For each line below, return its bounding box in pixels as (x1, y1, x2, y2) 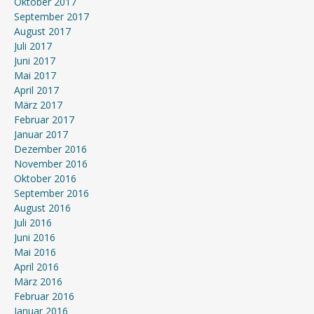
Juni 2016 (14, 231, 55, 244)
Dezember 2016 (14, 142, 87, 156)
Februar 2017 (14, 113, 74, 126)
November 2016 (14, 157, 88, 170)
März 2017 (14, 98, 62, 111)
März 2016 (14, 275, 62, 288)
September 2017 (14, 10, 89, 23)
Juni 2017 (14, 54, 55, 67)
